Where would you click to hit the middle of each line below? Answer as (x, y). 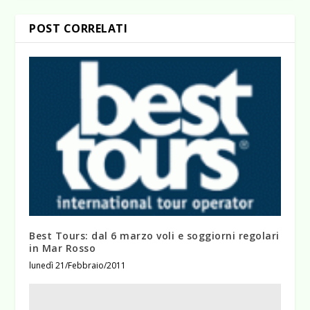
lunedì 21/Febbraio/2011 (78, 265)
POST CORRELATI (79, 28)
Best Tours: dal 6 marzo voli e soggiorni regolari (154, 235)
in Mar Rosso (63, 248)
